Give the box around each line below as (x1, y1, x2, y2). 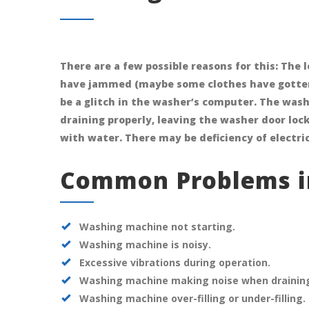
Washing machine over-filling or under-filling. (79, 292, 306, 306)
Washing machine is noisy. (79, 238, 211, 252)
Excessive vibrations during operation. (79, 256, 270, 270)
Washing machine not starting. (79, 220, 235, 234)
